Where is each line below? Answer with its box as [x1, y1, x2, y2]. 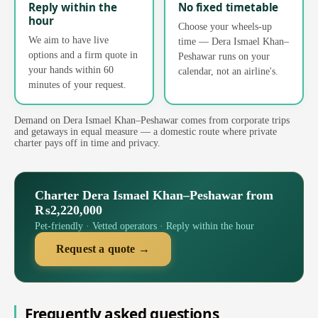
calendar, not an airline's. [178, 65, 278, 77]
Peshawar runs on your [178, 50, 270, 62]
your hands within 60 [28, 63, 114, 75]
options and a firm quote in [28, 48, 138, 60]
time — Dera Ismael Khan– [178, 35, 289, 47]
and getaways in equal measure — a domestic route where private [14, 126, 277, 137]
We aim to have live [28, 33, 109, 45]
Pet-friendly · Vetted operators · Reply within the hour [35, 220, 254, 231]
